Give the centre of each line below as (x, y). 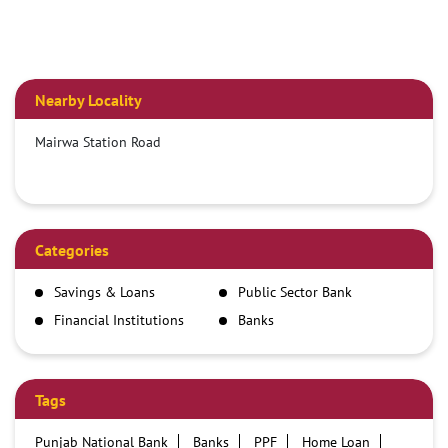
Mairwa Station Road (98, 142)
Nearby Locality (88, 100)
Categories (72, 250)
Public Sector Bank (294, 292)
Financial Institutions (119, 320)
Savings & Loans (104, 292)
